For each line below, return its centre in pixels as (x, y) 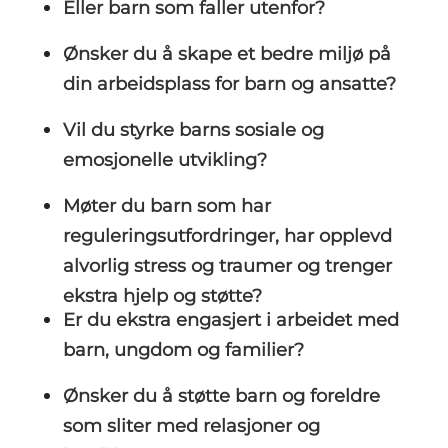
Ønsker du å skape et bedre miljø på (226, 54)
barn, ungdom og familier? (183, 350)
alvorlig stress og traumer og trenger (227, 266)
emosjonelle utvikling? (164, 160)
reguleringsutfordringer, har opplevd (227, 236)
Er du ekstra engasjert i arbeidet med (230, 320)
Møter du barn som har (166, 206)
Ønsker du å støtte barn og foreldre (221, 396)
